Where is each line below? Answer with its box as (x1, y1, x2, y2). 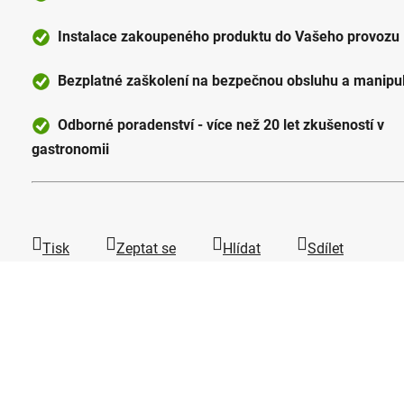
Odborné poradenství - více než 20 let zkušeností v (50, 115, 384, 133)
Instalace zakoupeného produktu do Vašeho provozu (50, 27, 399, 45)
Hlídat (223, 239, 261, 257)
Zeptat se (116, 239, 176, 257)
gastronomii (32, 140, 109, 158)
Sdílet (308, 239, 344, 257)
